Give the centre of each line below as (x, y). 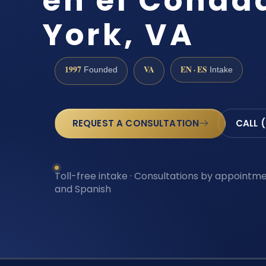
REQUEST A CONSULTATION (136, 123)
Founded (99, 70)
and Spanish (83, 189)
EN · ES (194, 70)
